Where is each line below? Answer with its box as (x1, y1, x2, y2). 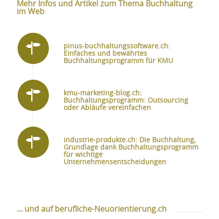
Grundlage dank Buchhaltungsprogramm (63, 144, 198, 152)
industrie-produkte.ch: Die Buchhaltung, (63, 137, 196, 144)
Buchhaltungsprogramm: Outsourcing (63, 97, 188, 105)
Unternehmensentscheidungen (63, 159, 166, 166)
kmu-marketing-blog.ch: (63, 90, 142, 97)
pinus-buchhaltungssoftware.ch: (63, 43, 170, 50)
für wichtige (63, 152, 103, 159)
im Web (16, 8, 44, 16)
